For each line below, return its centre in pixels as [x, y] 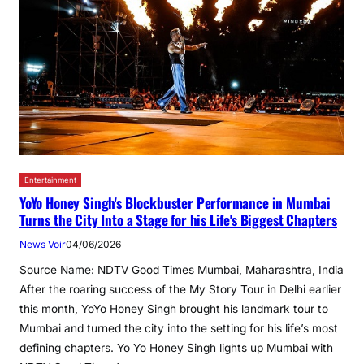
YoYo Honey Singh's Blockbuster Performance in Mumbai [175, 202]
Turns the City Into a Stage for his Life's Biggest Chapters [178, 219]
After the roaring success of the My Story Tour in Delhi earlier [180, 289]
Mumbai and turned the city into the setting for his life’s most [179, 328]
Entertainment [50, 180]
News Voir [43, 244]
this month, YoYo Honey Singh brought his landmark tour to [174, 308]
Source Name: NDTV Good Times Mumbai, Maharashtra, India [182, 269]
